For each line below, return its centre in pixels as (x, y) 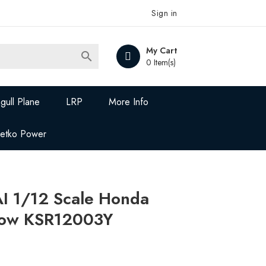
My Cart (161, 50)
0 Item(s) (161, 62)
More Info (129, 102)
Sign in (164, 13)
